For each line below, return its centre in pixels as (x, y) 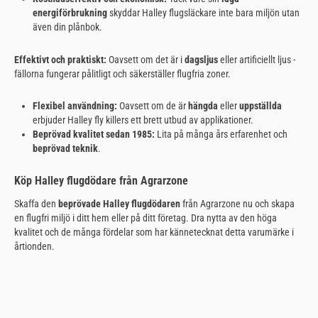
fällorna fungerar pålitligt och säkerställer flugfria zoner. (122, 73)
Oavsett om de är (152, 106)
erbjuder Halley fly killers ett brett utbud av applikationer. (143, 120)
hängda (203, 106)
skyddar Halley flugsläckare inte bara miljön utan (203, 13)
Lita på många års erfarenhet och (221, 135)
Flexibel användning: (75, 106)
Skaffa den (36, 203)
